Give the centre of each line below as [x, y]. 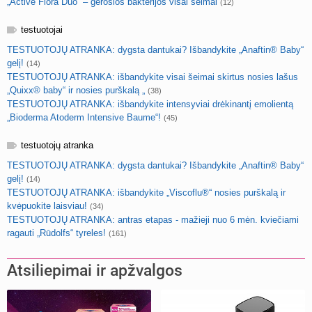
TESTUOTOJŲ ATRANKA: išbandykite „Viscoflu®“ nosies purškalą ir [146, 193]
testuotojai [42, 30]
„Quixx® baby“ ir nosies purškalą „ [76, 90]
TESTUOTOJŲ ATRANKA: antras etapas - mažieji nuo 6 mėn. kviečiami [153, 220]
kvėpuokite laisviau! [47, 206]
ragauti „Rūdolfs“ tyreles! [56, 233]
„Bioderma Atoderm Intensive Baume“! [84, 117]
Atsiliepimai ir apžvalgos [95, 271]
